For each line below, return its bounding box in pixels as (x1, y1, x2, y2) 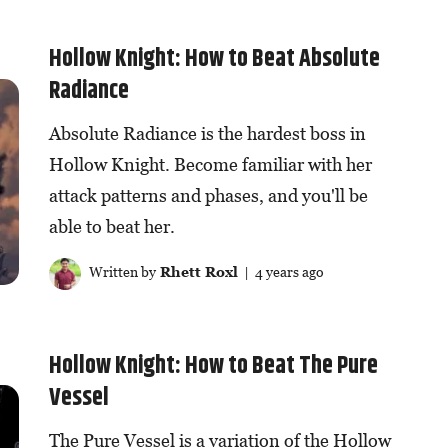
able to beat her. (48, 216, 175, 238)
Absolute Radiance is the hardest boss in (48, 123, 366, 145)
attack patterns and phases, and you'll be (48, 185, 368, 207)
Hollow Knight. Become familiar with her (48, 154, 372, 176)
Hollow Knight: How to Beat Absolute (48, 41, 380, 78)
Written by (85, 263, 156, 281)
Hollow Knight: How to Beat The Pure (48, 348, 378, 385)
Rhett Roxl (155, 263, 238, 281)
